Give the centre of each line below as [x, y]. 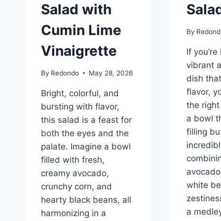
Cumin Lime [81, 30]
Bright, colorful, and [80, 93]
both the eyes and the [85, 133]
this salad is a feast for [86, 120]
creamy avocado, [75, 173]
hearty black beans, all [86, 200]
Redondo [65, 73]
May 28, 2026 [111, 73]
